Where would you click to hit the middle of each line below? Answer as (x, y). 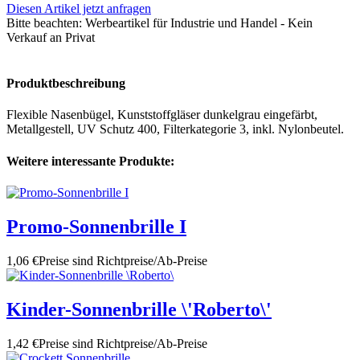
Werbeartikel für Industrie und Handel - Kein (197, 22)
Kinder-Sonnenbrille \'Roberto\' (139, 309)
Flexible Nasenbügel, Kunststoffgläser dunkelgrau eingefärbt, (162, 115)
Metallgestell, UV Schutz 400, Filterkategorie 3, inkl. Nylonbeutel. (175, 129)
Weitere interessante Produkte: (90, 161)
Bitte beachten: (44, 22)
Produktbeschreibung (66, 84)
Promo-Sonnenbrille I (96, 226)
